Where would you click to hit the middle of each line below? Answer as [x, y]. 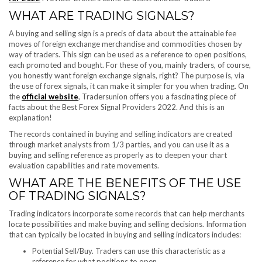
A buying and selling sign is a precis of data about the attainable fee [123, 34]
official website [50, 97]
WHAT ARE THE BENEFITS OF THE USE [125, 183]
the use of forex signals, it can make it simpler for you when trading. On [129, 86]
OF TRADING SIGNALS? [77, 196]
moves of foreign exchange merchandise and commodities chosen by [125, 44]
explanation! [30, 118]
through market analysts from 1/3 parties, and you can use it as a [119, 145]
